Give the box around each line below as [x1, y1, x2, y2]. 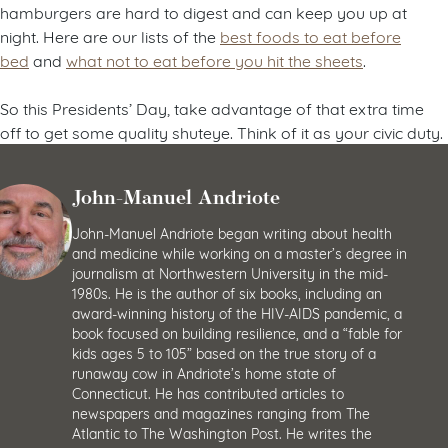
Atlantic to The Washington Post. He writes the [72, 422, 372, 442]
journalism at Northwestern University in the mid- [72, 262, 388, 282]
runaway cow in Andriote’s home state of [72, 362, 336, 382]
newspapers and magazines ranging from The [72, 402, 370, 422]
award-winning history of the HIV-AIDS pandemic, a [72, 302, 402, 322]
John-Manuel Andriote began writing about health [72, 222, 392, 242]
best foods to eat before [220, 25, 401, 47]
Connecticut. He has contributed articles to [72, 382, 344, 402]
